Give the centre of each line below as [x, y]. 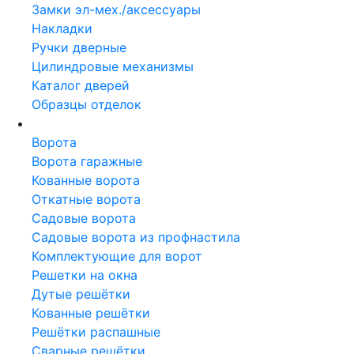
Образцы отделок [87, 104]
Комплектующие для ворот [117, 256]
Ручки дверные [79, 47]
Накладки [62, 28]
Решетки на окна [85, 275]
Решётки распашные [96, 331]
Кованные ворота [86, 180]
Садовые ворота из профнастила [136, 237]
